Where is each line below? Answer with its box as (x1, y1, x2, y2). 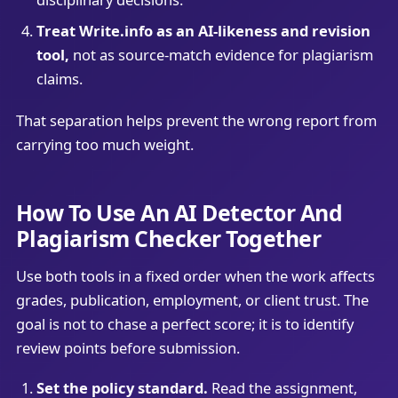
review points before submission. (15, 337, 240, 358)
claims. (36, 68, 83, 89)
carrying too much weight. (15, 133, 194, 155)
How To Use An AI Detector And (15, 197, 343, 228)
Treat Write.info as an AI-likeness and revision (36, 20, 370, 41)
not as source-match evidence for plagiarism (68, 44, 373, 65)
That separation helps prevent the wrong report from (15, 109, 377, 131)
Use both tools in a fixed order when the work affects (15, 265, 375, 286)
